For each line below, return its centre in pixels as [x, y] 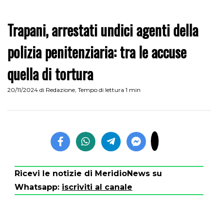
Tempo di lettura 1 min [109, 90]
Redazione [60, 90]
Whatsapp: [38, 187]
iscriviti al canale [97, 187]
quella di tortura [50, 74]
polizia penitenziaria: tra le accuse [97, 52]
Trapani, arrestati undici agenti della [103, 30]
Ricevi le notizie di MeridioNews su [88, 174]
